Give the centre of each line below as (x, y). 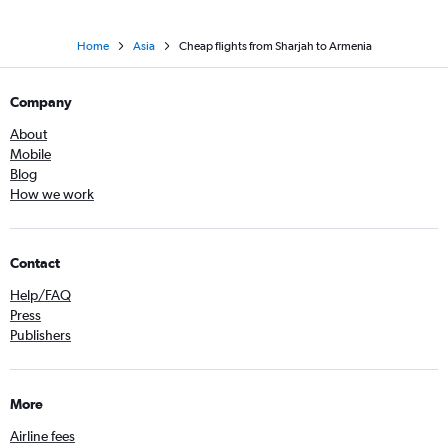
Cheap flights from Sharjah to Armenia (275, 45)
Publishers (40, 334)
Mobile (30, 153)
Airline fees (42, 435)
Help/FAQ (40, 294)
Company (41, 101)
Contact (35, 262)
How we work (52, 193)
